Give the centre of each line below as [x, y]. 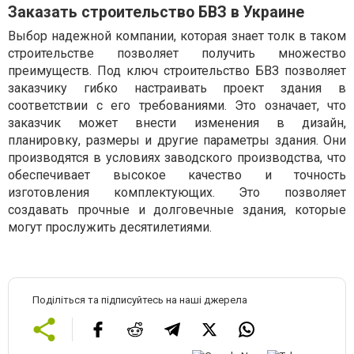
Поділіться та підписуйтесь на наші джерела [140, 300]
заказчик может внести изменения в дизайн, [177, 123]
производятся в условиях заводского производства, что [177, 158]
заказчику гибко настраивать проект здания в [177, 88]
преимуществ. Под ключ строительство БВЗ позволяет [177, 71]
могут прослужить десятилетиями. [110, 228]
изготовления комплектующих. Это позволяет [177, 193]
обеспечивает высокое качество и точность [177, 175]
